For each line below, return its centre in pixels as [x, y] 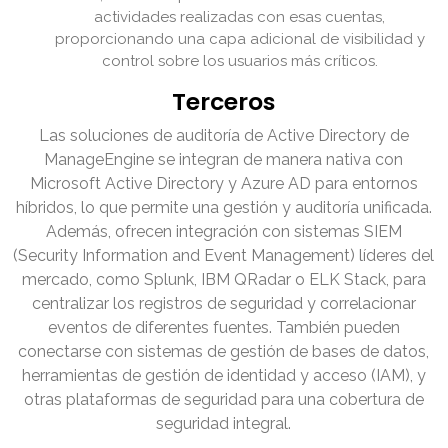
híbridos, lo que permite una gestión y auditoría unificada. [224, 208]
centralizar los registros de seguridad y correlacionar [224, 304]
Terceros [224, 102]
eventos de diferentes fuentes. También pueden [224, 328]
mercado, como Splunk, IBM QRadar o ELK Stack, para [224, 280]
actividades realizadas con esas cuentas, [240, 17]
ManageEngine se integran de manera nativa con [224, 160]
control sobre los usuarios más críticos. [240, 61]
